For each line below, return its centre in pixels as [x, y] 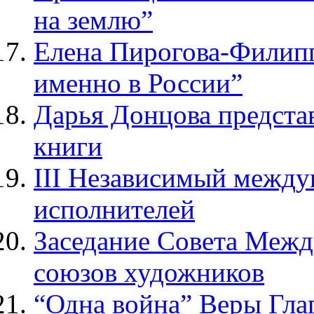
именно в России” [138, 83]
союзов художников [149, 273]
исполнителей [114, 210]
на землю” [93, 20]
